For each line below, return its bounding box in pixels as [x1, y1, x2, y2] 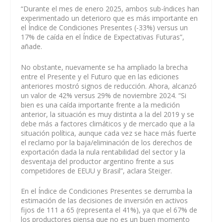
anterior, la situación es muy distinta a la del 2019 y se [21, 109, 195, 119]
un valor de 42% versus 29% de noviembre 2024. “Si [21, 90, 187, 100]
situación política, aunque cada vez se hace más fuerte [21, 128, 197, 138]
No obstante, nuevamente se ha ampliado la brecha [21, 62, 188, 72]
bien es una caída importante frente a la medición [21, 100, 180, 110]
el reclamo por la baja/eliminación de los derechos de [21, 137, 193, 147]
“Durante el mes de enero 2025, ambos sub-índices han [21, 4, 200, 14]
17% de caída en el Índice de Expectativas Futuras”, [21, 32, 185, 42]
